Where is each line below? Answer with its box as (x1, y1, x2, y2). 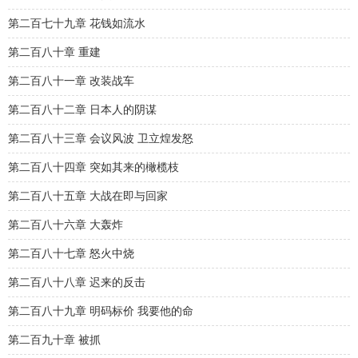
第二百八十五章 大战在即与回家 (8, 190, 168, 202)
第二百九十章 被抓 (8, 334, 101, 346)
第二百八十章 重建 (8, 46, 101, 58)
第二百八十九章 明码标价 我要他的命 (8, 305, 193, 317)
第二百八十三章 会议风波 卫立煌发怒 (8, 133, 193, 145)
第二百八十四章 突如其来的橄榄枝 (8, 161, 179, 173)
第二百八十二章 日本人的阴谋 (8, 104, 157, 116)
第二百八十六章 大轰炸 (8, 219, 123, 231)
